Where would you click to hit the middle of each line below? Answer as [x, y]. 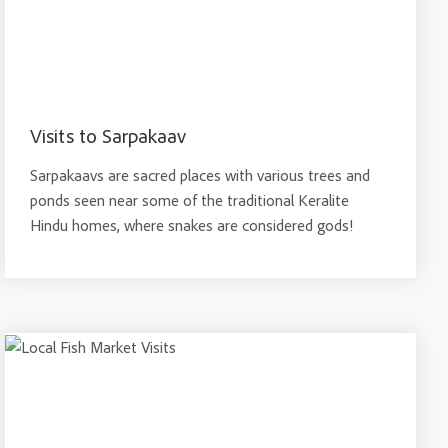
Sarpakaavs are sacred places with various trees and [200, 175]
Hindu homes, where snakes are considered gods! [192, 225]
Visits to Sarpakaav [108, 135]
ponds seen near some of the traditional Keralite [190, 200]
